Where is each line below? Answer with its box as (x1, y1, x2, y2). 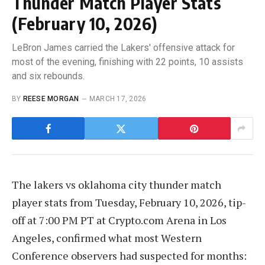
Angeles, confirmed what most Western (12, 231, 202, 245)
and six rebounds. (12, 70, 85, 82)
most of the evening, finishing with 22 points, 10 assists (12, 56, 243, 68)
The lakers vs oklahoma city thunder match (12, 177, 221, 192)
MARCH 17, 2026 (89, 95, 147, 104)
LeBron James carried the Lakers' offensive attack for (12, 42, 235, 54)
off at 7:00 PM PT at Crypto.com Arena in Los (12, 213, 227, 228)
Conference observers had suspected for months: (12, 248, 247, 263)
